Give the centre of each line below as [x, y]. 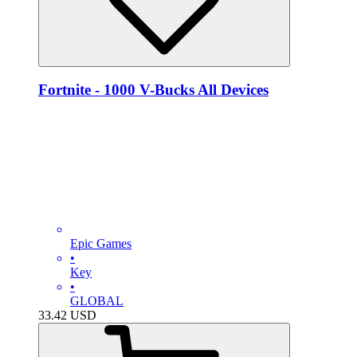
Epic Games [101, 244]
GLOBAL [97, 301]
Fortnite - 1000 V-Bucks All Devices [153, 90]
